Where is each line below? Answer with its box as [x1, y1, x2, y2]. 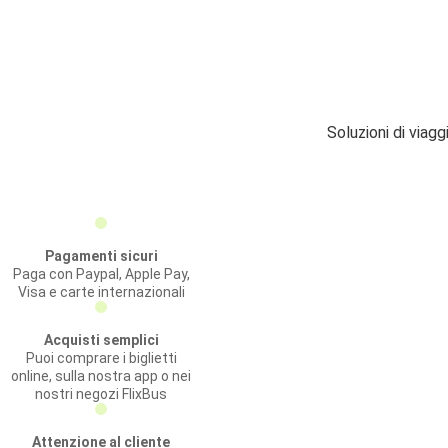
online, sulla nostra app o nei [11, 368, 191, 384]
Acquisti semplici [43, 332, 159, 348]
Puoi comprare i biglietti [25, 350, 177, 366]
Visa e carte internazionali [17, 284, 185, 300]
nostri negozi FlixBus [35, 386, 167, 402]
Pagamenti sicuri [44, 248, 158, 264]
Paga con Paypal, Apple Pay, [12, 266, 190, 282]
